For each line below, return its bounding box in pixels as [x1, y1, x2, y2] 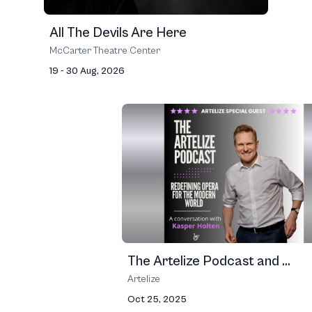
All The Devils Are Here [49, 25, 187, 41]
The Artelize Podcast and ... [127, 253, 290, 270]
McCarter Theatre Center [49, 45, 160, 56]
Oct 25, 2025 [127, 294, 187, 305]
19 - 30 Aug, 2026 [49, 65, 125, 77]
